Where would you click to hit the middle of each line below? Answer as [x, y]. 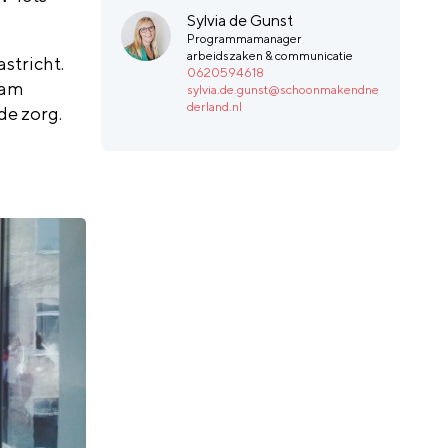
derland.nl [215, 106]
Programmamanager [245, 38]
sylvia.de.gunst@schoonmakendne [283, 89]
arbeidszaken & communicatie [270, 55]
